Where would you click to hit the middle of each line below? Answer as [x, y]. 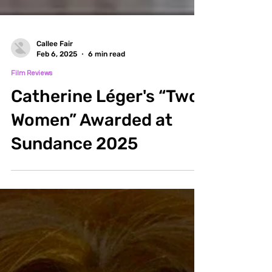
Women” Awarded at [92, 162]
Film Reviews [32, 116]
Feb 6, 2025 [57, 96]
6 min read [107, 96]
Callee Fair [55, 86]
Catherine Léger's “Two [105, 139]
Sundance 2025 [74, 186]
